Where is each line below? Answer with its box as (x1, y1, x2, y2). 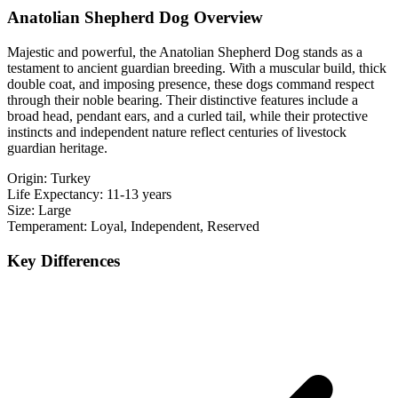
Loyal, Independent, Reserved (91, 219, 259, 235)
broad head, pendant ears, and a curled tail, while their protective (7, 108, 368, 124)
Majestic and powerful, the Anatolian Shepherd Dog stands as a (7, 44, 362, 60)
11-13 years (107, 187, 171, 203)
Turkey (51, 171, 91, 187)
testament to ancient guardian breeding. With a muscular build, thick (7, 60, 386, 76)
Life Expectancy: (7, 187, 103, 203)
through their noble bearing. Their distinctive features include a (7, 92, 358, 108)
